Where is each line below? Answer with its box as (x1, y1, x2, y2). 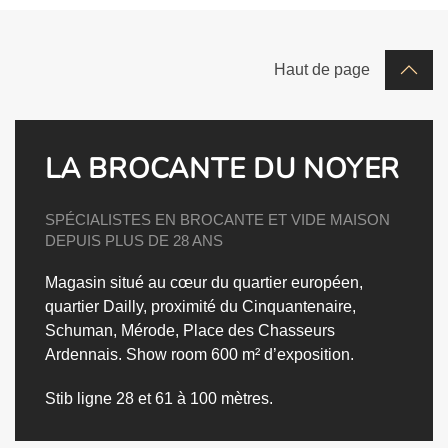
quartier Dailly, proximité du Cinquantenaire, (45, 297, 356, 315)
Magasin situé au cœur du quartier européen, (45, 273, 363, 291)
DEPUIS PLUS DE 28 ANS (45, 231, 223, 249)
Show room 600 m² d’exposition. (122, 345, 354, 363)
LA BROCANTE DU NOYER (45, 149, 400, 188)
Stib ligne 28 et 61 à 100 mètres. (45, 389, 273, 407)
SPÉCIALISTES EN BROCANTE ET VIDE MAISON (45, 210, 390, 228)
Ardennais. (45, 345, 122, 363)
